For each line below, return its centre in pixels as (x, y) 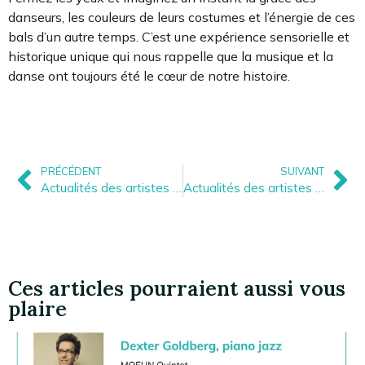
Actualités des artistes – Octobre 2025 (319, 187)
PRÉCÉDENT (71, 171)
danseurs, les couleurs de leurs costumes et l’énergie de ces (182, 17)
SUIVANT (302, 171)
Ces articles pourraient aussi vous (177, 288)
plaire (37, 308)
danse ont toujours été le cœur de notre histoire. (149, 75)
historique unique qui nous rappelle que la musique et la (171, 56)
